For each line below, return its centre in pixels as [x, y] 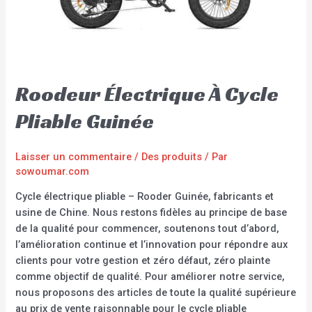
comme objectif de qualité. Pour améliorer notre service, [150, 277]
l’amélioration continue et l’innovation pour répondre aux [152, 245]
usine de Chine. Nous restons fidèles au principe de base [151, 213]
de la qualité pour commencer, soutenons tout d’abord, [148, 229]
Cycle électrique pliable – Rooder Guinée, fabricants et [145, 197]
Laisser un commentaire [74, 156]
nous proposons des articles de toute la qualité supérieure [156, 293]
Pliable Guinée [85, 121]
